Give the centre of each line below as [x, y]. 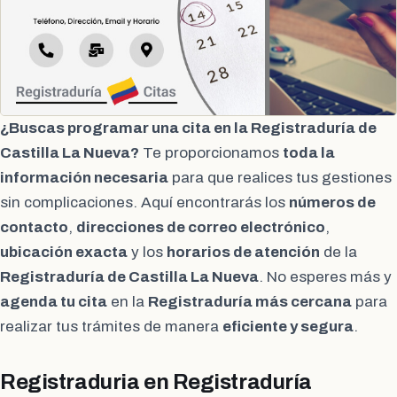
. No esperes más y [325, 276]
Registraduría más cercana [250, 301]
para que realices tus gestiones [280, 177]
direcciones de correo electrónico [201, 227]
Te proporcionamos [211, 152]
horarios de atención [243, 252]
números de [332, 202]
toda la [309, 152]
